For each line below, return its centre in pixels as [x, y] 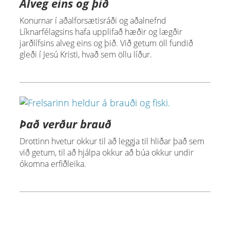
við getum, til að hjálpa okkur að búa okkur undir [106, 153]
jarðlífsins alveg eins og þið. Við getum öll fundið [106, 43]
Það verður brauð [65, 124]
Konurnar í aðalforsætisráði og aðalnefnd [93, 20]
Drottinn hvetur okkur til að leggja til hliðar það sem [112, 141]
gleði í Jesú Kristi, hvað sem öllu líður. [85, 54]
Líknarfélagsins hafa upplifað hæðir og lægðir [101, 32]
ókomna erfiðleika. [53, 164]
